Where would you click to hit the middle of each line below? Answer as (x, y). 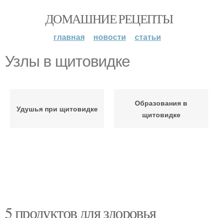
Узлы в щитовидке (67, 61)
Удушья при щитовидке (57, 109)
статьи (148, 37)
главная (69, 37)
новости (109, 37)
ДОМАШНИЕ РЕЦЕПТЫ (109, 18)
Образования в (161, 103)
